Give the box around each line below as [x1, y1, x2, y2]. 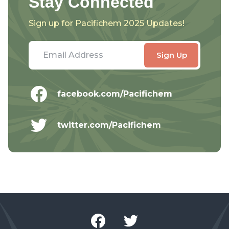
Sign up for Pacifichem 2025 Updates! [29, 18, 185, 28]
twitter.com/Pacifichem [57, 120, 161, 130]
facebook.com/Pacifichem [57, 89, 172, 99]
